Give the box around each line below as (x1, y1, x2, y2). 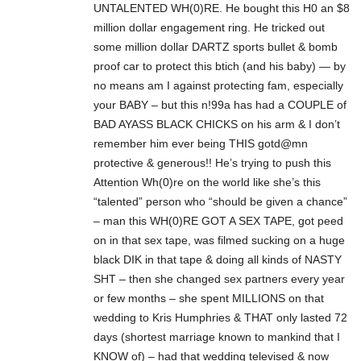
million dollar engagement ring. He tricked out (93, 20, 325, 34)
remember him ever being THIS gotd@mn (93, 136, 308, 150)
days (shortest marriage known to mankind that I (93, 330, 340, 343)
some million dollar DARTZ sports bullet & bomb (93, 39, 338, 53)
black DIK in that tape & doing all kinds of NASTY (93, 252, 342, 266)
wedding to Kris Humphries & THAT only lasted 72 (93, 310, 347, 324)
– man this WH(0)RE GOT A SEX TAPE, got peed (93, 214, 343, 227)
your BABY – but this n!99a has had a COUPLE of (93, 98, 346, 111)
